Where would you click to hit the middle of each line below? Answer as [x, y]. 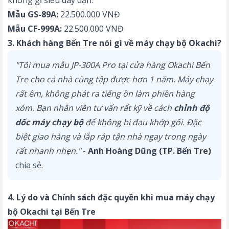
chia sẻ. [29, 165]
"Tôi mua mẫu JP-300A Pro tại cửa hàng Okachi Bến [113, 65]
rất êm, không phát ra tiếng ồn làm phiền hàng [105, 94]
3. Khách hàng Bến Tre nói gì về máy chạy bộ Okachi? [114, 43]
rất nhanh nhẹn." [48, 151]
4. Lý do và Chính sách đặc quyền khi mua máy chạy [111, 198]
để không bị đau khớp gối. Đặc [142, 122]
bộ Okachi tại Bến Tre [52, 212]
